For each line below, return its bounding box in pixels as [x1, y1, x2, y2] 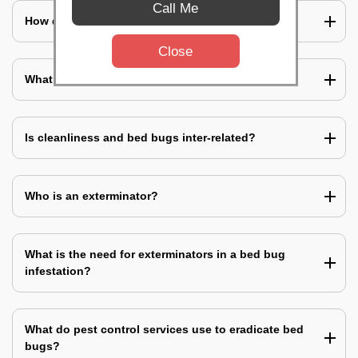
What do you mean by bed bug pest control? [25, 73, 269, 86]
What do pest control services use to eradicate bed [25, 323, 304, 336]
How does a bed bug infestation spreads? [25, 14, 254, 28]
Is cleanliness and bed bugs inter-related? [25, 131, 256, 145]
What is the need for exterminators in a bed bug [25, 248, 285, 261]
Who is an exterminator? [25, 189, 158, 203]
